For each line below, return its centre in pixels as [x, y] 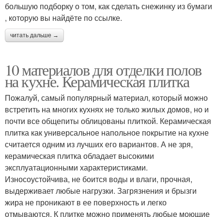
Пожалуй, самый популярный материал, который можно [106, 98]
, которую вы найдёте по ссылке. [63, 18]
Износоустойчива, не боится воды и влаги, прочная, [99, 179]
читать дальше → [34, 36]
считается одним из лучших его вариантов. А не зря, [99, 144]
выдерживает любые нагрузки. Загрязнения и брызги [101, 191]
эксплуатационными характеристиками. [76, 168]
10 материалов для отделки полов [103, 70]
